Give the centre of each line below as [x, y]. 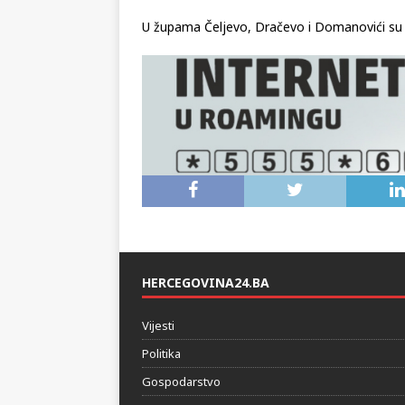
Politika [161, 353]
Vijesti [158, 325]
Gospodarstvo [181, 381]
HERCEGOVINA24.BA [206, 282]
